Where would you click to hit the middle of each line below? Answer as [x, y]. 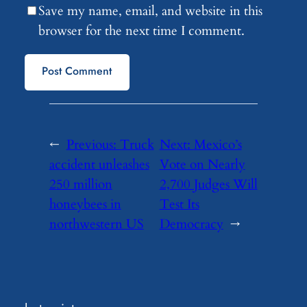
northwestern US [96, 224]
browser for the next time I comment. [141, 31]
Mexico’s [218, 144]
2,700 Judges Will [208, 184]
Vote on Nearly [202, 164]
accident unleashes [99, 164]
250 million [81, 184]
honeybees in [85, 204]
